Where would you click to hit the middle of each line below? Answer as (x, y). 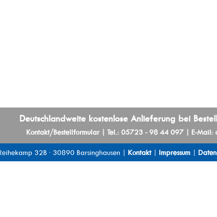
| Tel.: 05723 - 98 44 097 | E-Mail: (157, 132)
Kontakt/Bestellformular (62, 132)
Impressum (174, 152)
